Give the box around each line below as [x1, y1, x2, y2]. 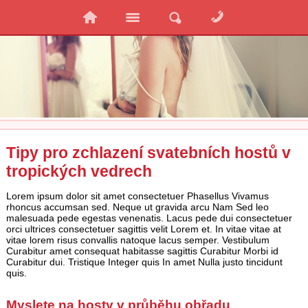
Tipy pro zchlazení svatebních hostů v [5, 144, 291, 162]
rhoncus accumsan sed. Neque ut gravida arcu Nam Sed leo [5, 201, 269, 213]
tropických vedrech [5, 162, 152, 181]
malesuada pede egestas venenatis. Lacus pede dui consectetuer [5, 212, 292, 224]
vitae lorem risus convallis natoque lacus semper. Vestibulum [5, 234, 269, 246]
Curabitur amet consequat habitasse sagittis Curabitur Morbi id [5, 245, 278, 257]
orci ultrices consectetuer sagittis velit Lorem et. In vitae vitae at [5, 223, 281, 235]
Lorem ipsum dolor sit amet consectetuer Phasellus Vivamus [5, 190, 269, 202]
